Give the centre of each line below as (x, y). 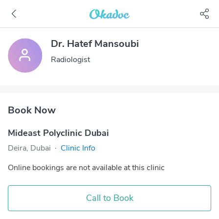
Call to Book (109, 198)
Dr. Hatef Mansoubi (95, 44)
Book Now (32, 110)
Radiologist (70, 60)
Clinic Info (78, 148)
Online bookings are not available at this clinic (86, 168)
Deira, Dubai (29, 148)
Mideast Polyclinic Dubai (58, 133)
